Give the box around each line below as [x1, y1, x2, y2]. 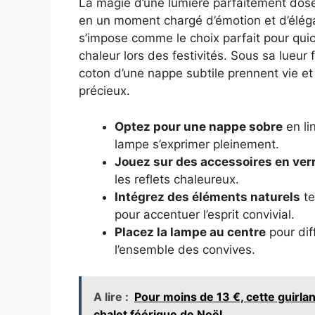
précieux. [79, 84, 130, 98]
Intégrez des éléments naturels [115, 189, 300, 204]
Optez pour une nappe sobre [115, 119, 283, 134]
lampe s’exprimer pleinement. [115, 136, 279, 151]
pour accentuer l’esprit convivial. [115, 207, 295, 221]
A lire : [94, 290, 129, 304]
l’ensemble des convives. [115, 242, 255, 257]
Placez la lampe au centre [115, 224, 266, 239]
